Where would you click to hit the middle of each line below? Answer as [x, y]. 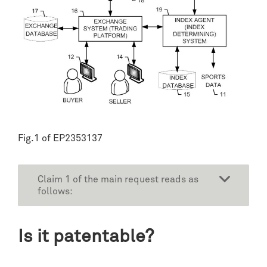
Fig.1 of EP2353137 [60, 139]
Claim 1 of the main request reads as [118, 180]
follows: [55, 192]
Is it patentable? [86, 237]
